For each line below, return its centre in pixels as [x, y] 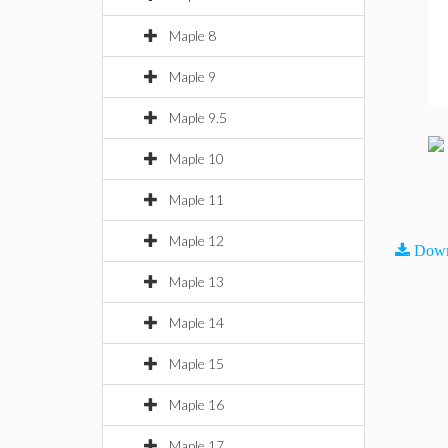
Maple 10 [196, 158]
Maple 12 [196, 240]
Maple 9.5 [198, 117]
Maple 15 [196, 363]
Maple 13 [196, 281]
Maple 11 [196, 199]
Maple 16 [196, 404]
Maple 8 [192, 35]
